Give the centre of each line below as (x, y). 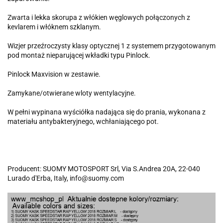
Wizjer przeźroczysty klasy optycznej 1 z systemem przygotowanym (111, 46)
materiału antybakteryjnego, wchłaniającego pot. (84, 122)
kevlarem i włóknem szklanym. (55, 27)
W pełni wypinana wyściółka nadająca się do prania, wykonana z (107, 112)
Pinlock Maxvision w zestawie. (55, 74)
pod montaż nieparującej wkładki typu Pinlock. (80, 56)
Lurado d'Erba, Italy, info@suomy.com (66, 178)
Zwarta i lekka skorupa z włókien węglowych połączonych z (99, 18)
